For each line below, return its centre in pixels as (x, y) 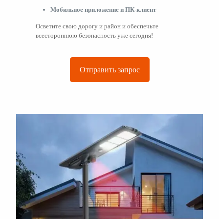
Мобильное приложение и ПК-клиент (103, 10)
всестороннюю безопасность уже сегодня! (94, 35)
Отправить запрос (109, 70)
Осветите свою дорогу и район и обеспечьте (97, 26)
